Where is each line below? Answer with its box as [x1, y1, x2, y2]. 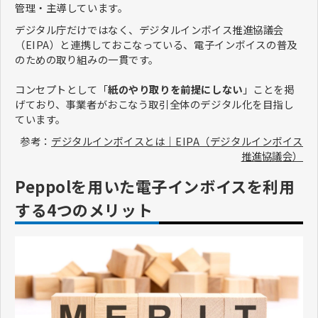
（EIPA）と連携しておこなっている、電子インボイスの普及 [15, 36, 297, 52]
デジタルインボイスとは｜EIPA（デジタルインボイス [51, 133, 303, 148]
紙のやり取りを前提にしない [108, 81, 243, 97]
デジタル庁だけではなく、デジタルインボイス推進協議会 [15, 21, 284, 37]
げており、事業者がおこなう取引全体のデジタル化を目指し [15, 96, 294, 111]
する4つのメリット [15, 198, 153, 221]
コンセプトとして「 [15, 81, 109, 97]
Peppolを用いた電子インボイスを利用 [15, 175, 295, 198]
